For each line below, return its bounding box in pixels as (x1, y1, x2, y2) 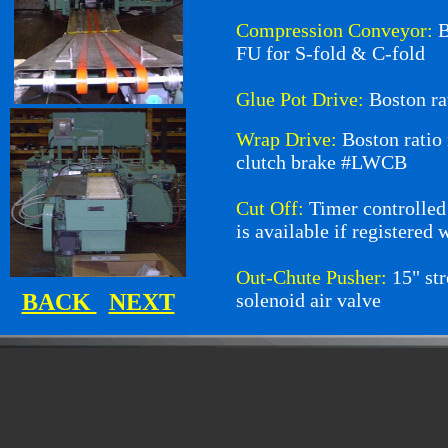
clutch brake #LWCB (236, 151, 407, 174)
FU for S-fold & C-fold (236, 42, 425, 64)
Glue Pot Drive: (236, 88, 369, 110)
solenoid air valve (236, 289, 381, 312)
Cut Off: (236, 197, 309, 220)
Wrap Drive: (236, 128, 342, 151)
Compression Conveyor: (236, 19, 438, 41)
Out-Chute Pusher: (236, 266, 392, 289)
